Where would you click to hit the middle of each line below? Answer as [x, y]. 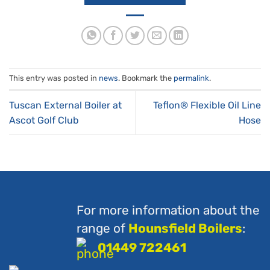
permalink [191, 78]
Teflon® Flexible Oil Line [207, 105]
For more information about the [168, 211]
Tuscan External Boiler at [65, 105]
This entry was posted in [54, 78]
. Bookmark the [146, 78]
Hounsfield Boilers [185, 229]
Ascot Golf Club [44, 120]
